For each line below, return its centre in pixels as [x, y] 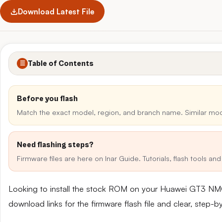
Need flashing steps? [55, 145]
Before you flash [47, 99]
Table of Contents [61, 63]
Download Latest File [56, 11]
